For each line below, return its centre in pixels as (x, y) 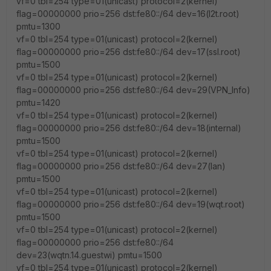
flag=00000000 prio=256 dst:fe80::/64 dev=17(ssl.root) (129, 52)
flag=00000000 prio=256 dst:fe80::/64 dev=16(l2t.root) (128, 14)
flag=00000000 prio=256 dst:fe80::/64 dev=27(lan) (121, 166)
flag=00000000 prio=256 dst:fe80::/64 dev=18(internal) (129, 128)
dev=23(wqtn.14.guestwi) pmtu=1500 (89, 255)
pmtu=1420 (38, 103)
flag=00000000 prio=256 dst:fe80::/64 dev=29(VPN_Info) (133, 90)
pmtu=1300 (38, 26)
